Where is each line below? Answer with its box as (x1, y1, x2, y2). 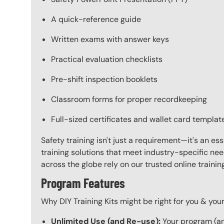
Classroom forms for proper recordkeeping (51, 94, 207, 105)
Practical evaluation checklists (51, 54, 162, 65)
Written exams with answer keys (51, 34, 169, 45)
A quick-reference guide (51, 14, 141, 25)
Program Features (41, 175, 125, 191)
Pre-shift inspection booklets (51, 74, 157, 85)
